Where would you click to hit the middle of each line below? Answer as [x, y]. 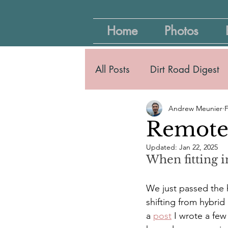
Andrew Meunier [195, 108]
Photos [181, 31]
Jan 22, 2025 [198, 147]
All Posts [112, 69]
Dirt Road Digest [185, 69]
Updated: [163, 147]
